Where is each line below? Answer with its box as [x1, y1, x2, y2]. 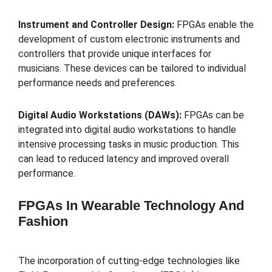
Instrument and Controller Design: [18, 18, 174, 30]
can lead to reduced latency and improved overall [18, 152, 229, 165]
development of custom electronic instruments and [18, 33, 240, 45]
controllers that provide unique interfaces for [18, 47, 211, 59]
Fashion [18, 214, 68, 229]
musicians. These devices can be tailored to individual [18, 62, 246, 74]
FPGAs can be [184, 109, 244, 121]
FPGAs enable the [174, 18, 254, 30]
